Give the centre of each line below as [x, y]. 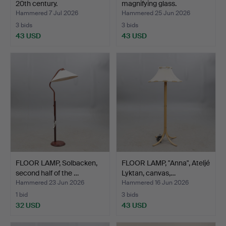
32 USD [28, 205]
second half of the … [47, 173]
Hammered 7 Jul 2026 [47, 13]
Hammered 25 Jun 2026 [156, 13]
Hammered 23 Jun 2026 [50, 182]
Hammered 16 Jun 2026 [155, 182]
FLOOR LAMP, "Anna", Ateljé [166, 163]
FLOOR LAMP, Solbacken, [56, 163]
